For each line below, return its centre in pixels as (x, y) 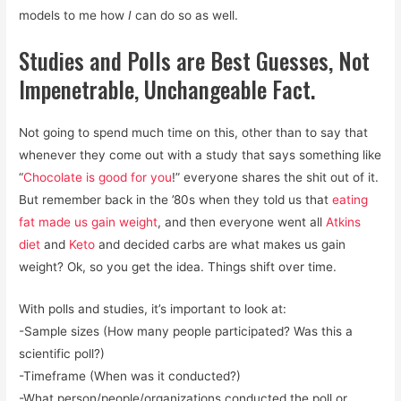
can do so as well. (187, 16)
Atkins (344, 222)
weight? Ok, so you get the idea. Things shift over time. (178, 266)
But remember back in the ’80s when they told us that (176, 199)
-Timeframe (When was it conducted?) (130, 375)
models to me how (74, 16)
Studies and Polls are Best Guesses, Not (195, 60)
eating (350, 199)
